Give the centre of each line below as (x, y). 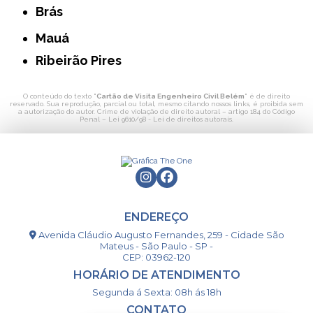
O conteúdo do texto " (60, 96)
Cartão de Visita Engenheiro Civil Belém (170, 96)
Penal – (94, 119)
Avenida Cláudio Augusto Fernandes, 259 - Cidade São (160, 235)
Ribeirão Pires (83, 61)
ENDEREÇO (156, 217)
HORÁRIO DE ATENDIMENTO (156, 275)
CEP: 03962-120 (156, 257)
